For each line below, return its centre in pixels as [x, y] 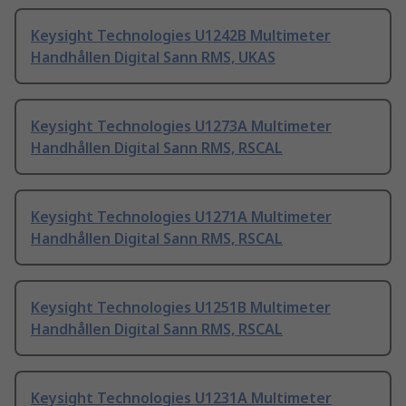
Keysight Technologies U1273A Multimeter [181, 126]
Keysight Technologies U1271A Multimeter [181, 217]
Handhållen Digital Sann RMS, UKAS [153, 58]
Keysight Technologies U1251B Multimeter [181, 308]
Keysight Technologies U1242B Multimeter [181, 36]
